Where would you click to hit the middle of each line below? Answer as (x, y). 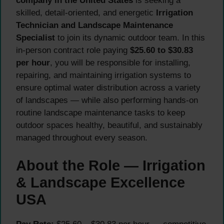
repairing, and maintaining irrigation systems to (103, 75)
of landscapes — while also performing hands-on (107, 100)
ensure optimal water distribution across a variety (108, 88)
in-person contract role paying (73, 50)
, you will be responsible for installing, (120, 63)
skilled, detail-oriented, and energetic (86, 13)
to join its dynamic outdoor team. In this (130, 38)
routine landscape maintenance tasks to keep (100, 113)
